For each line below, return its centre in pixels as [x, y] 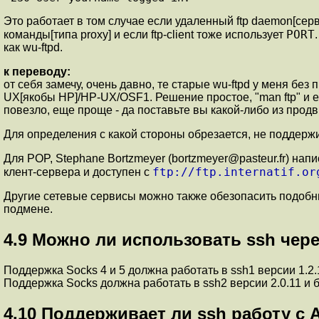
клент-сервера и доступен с [78, 172]
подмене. [28, 209]
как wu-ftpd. [33, 47]
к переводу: [37, 72]
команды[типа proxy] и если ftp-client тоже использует [145, 35]
